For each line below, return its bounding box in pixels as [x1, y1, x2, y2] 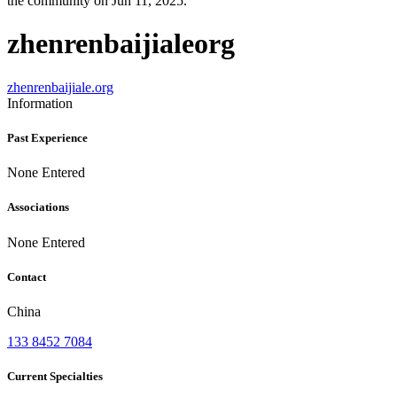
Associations [7, 200, 69, 214]
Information [7, 95, 73, 111]
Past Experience [7, 131, 88, 145]
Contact [7, 269, 46, 284]
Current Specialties [7, 370, 103, 384]
